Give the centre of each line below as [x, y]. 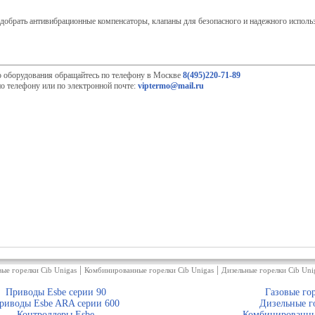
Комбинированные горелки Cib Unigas [149, 270]
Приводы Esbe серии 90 [56, 292]
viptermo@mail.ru [171, 86]
